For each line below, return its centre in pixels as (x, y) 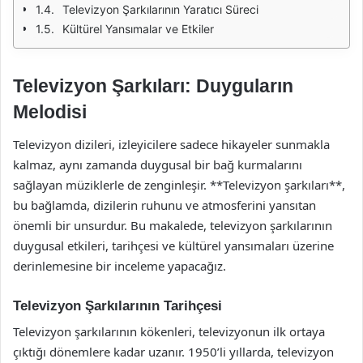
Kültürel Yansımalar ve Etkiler (138, 29)
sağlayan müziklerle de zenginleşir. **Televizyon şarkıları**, (179, 184)
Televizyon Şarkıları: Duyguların (153, 86)
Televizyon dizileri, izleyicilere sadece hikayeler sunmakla (171, 144)
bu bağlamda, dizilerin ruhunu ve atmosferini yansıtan (164, 205)
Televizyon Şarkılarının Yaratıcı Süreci (160, 9)
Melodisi (50, 112)
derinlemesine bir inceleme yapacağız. (120, 265)
